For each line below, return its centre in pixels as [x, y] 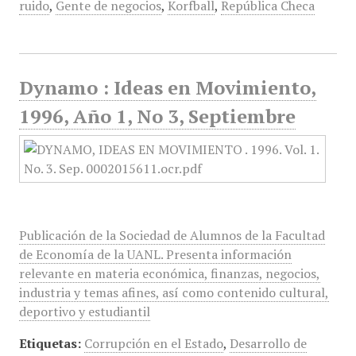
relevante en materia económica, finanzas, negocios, [169, 273]
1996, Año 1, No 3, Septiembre [157, 116]
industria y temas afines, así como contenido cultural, [174, 292]
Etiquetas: [50, 343]
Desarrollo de [268, 343]
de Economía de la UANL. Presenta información [155, 254]
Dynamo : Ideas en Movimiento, [167, 87]
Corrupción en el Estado [153, 343]
